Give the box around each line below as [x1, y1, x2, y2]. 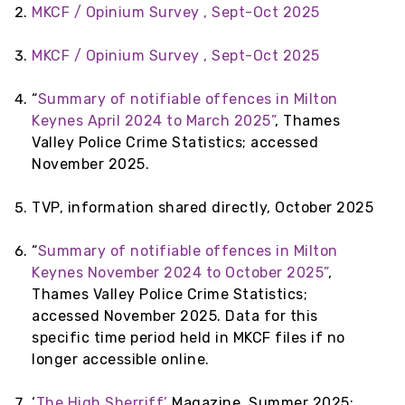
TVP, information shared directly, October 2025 [32, 198, 373, 216]
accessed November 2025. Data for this [32, 306, 318, 325]
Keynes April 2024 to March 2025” [32, 111, 275, 129]
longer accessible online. [32, 350, 210, 368]
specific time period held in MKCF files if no [32, 328, 345, 346]
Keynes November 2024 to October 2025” [32, 263, 328, 281]
